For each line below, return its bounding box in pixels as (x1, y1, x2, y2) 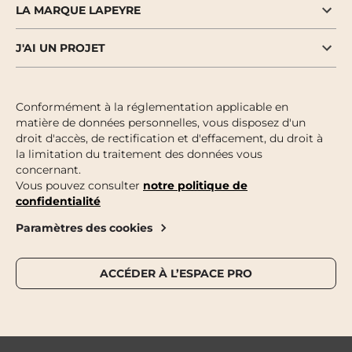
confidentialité (16, 194, 101, 209)
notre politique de (143, 178, 247, 193)
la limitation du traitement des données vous (16, 147, 262, 162)
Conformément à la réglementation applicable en (16, 100, 288, 115)
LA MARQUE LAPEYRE (16, 3, 141, 18)
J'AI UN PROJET (16, 41, 105, 56)
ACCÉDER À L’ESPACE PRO (100, 266, 252, 280)
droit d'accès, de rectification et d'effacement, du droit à (16, 131, 323, 146)
